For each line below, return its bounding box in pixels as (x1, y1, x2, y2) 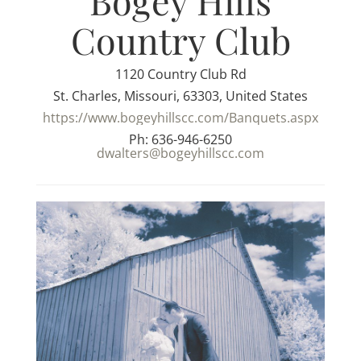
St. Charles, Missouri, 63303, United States (53, 86, 308, 105)
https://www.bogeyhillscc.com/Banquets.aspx (43, 108, 318, 127)
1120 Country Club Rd (114, 64, 247, 83)
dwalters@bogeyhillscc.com (97, 143, 264, 162)
